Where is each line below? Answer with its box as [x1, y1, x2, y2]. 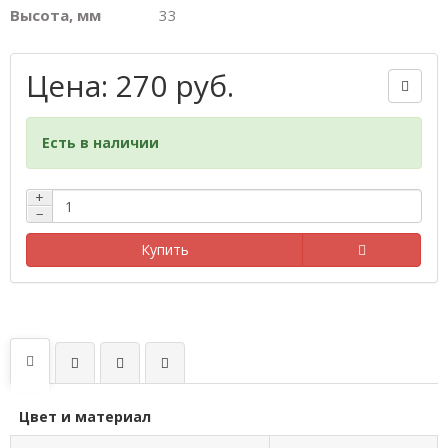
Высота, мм [10, 5, 101, 25]
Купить [140, 240, 189, 259]
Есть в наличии [42, 133, 159, 152]
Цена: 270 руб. [26, 65, 234, 106]
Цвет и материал [19, 407, 151, 426]
